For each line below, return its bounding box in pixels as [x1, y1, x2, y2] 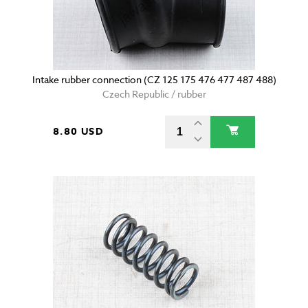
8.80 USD [53, 124, 104, 140]
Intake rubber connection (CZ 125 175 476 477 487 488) [32, 73, 276, 87]
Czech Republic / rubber [102, 87, 206, 101]
